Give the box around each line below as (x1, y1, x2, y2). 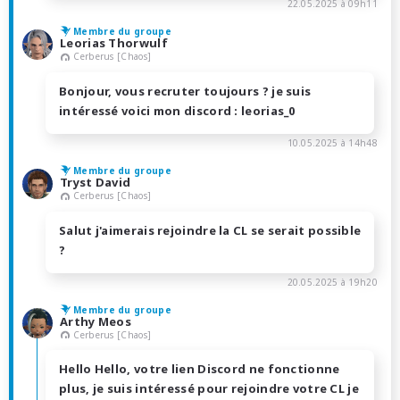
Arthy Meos (60, 312, 131, 329)
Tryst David (60, 173, 131, 190)
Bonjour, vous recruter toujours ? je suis (59, 82, 312, 99)
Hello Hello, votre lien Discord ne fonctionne (59, 361, 340, 378)
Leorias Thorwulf (60, 35, 168, 52)
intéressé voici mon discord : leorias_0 (59, 102, 296, 119)
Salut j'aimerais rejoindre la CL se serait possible (59, 221, 362, 238)
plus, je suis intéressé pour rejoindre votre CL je (59, 380, 359, 397)
